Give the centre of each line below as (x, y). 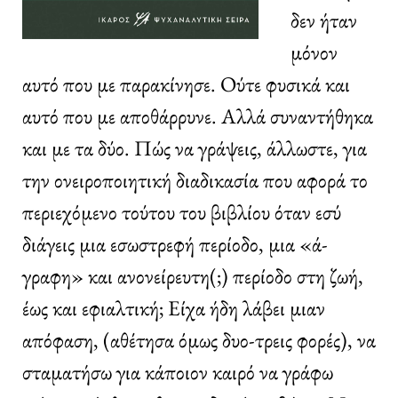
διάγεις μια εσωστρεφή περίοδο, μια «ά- (175, 243)
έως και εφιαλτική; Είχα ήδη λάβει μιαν (174, 307)
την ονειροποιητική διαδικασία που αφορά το (195, 179)
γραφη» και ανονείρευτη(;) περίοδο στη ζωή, (193, 275)
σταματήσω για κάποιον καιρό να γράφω (178, 371)
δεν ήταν (324, 20)
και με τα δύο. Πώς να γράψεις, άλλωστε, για (195, 147)
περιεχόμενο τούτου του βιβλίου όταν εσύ (182, 211)
